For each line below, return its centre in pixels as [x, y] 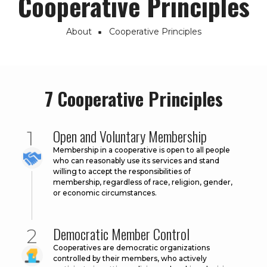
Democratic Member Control [121, 234]
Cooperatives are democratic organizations [131, 248]
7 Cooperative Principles [133, 99]
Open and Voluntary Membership [130, 136]
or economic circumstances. [105, 193]
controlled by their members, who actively [130, 259]
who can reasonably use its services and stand [136, 161]
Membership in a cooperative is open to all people [142, 150]
